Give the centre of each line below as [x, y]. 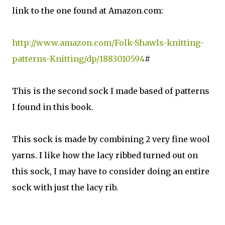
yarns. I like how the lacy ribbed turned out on [105, 155]
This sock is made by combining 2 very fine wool [111, 139]
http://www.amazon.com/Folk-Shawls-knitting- [108, 43]
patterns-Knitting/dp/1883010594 [78, 59]
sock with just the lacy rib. [65, 187]
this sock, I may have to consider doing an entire [111, 171]
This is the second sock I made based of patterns [111, 91]
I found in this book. [53, 107]
